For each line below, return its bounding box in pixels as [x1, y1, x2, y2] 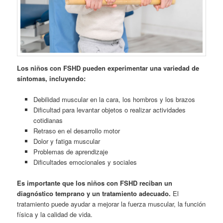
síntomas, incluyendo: [17, 73, 86, 83]
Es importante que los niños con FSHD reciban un [17, 178, 173, 188]
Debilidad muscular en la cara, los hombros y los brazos [33, 94, 195, 104]
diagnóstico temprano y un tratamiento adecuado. [17, 189, 171, 198]
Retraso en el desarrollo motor [33, 125, 120, 135]
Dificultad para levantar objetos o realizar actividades [33, 105, 186, 114]
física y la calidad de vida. [17, 210, 93, 219]
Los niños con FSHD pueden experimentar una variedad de [17, 63, 200, 73]
